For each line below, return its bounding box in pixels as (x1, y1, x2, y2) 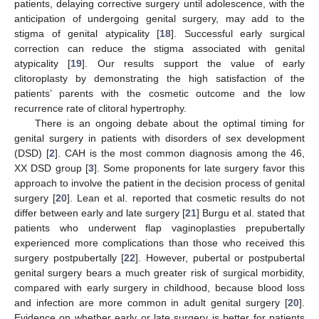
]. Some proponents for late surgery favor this (93, 162, 305, 174)
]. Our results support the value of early (82, 58, 305, 70)
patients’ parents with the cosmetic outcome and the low (14, 88, 305, 100)
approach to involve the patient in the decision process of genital (14, 177, 305, 189)
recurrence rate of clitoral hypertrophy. (14, 103, 187, 115)
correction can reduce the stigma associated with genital (14, 43, 305, 55)
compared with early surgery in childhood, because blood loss (14, 282, 305, 294)
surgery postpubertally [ (14, 252, 125, 264)
